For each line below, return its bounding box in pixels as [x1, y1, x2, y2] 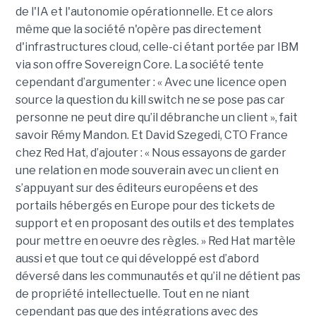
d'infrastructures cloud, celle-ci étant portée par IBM [15, 40, 299, 54]
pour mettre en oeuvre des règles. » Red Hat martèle [15, 234, 296, 248]
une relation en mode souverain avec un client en [15, 164, 279, 178]
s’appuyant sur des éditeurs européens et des [15, 181, 258, 195]
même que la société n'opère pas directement [15, 23, 262, 37]
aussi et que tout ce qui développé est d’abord [15, 252, 259, 266]
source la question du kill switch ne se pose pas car [15, 93, 285, 107]
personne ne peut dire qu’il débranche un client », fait [15, 111, 298, 125]
